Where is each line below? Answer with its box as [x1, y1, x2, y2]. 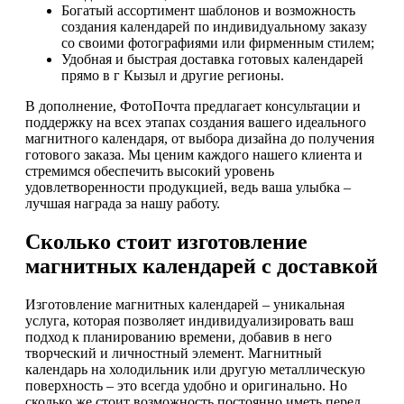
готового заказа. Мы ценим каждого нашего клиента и [25, 147, 363, 163]
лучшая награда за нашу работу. [25, 196, 220, 212]
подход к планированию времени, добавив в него [25, 328, 332, 344]
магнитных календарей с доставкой [25, 253, 378, 278]
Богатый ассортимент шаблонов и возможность [61, 3, 355, 19]
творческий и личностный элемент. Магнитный [25, 344, 322, 361]
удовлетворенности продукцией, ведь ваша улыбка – [25, 179, 351, 196]
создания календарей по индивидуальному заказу [61, 19, 367, 35]
